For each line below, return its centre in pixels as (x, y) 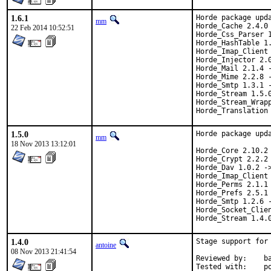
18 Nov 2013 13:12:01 (44, 144)
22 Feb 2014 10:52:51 (43, 28)
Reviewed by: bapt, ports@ (221, 258)
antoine (106, 245)
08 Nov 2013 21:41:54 (44, 252)
